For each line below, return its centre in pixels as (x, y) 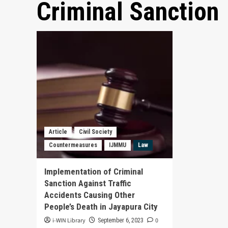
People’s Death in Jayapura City (101, 207)
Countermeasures (73, 145)
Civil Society (95, 132)
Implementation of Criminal (94, 172)
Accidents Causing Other (90, 195)
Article (58, 132)
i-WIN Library (69, 221)
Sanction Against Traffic (88, 183)
